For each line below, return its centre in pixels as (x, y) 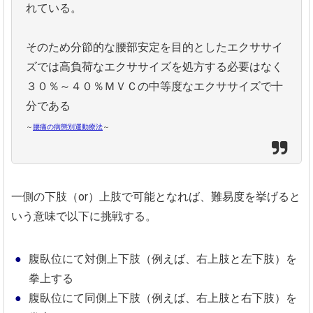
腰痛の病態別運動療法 (68, 127)
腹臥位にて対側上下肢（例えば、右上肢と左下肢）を (163, 259)
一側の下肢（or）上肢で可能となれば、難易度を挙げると (156, 197)
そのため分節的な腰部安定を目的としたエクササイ (154, 48)
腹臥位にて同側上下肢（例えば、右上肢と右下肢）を (163, 298)
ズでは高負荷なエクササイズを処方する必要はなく (154, 67)
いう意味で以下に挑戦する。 (84, 217)
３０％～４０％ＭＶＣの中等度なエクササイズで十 (154, 87)
